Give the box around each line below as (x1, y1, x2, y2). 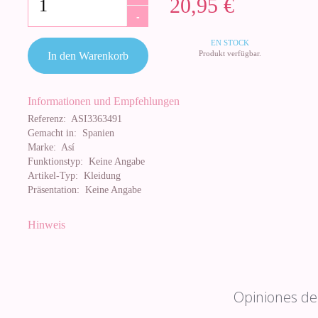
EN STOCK (211, 38, 249, 47)
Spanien (77, 128, 114, 138)
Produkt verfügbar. (199, 49, 261, 57)
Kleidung (78, 170, 121, 181)
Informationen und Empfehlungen (28, 95, 180, 107)
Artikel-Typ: (28, 170, 78, 181)
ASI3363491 (66, 114, 122, 124)
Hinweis (28, 219, 65, 231)
